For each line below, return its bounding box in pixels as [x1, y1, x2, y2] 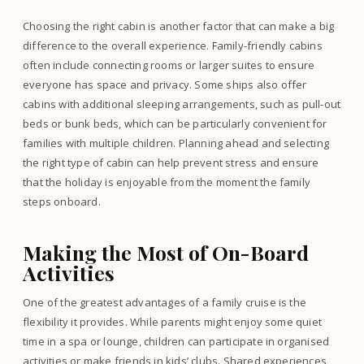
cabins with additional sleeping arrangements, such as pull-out [23, 97, 341, 111]
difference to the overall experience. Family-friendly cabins [23, 38, 323, 53]
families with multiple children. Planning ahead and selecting [23, 136, 330, 150]
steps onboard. [23, 194, 101, 209]
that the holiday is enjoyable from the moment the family [23, 175, 311, 189]
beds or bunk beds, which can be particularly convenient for [23, 116, 327, 131]
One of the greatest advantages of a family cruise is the [23, 295, 307, 310]
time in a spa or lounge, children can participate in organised [23, 334, 330, 349]
